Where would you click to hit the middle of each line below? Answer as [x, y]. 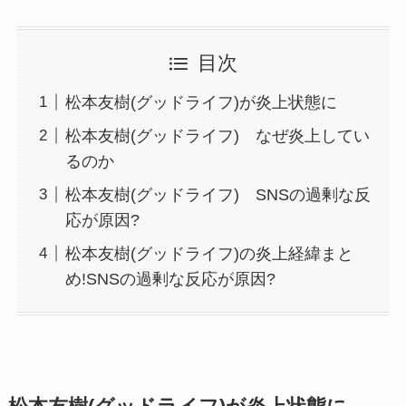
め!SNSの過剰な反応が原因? [170, 279]
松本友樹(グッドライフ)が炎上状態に [201, 102]
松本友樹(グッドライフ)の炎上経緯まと [209, 253]
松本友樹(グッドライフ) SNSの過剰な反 [217, 194]
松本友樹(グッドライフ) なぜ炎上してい [217, 135]
